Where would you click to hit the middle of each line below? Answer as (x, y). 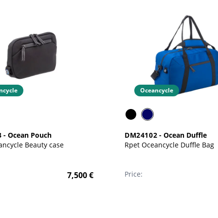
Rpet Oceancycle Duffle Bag (169, 145)
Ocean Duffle (185, 135)
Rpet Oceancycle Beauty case (44, 145)
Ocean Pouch (30, 135)
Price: (133, 174)
